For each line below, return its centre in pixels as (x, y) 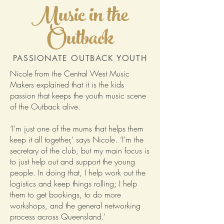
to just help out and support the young (72, 161)
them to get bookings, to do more (65, 194)
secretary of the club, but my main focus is (80, 150)
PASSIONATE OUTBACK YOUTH (80, 58)
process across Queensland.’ (58, 216)
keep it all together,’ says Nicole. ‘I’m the (77, 139)
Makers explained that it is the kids (67, 84)
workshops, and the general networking (75, 205)
